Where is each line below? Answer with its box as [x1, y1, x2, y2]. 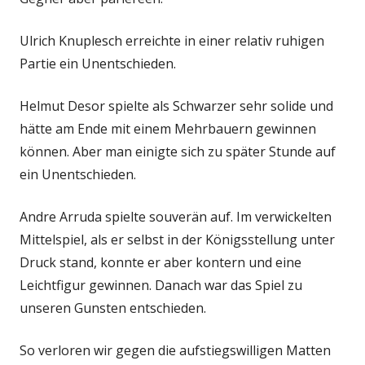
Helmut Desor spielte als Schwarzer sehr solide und [20, 97, 333, 115]
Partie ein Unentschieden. [20, 55, 176, 73]
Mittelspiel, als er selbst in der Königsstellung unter [20, 231, 335, 248]
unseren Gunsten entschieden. [20, 299, 206, 317]
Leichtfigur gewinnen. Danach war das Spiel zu [20, 276, 302, 294]
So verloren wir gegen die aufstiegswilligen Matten [20, 341, 331, 359]
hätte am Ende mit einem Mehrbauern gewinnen [20, 120, 316, 138]
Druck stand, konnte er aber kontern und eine [20, 253, 301, 271]
